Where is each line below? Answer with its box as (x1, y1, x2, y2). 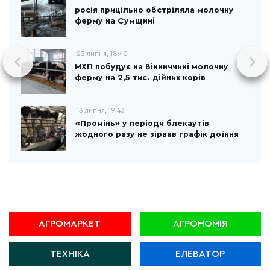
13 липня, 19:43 (77, 107, 125, 114)
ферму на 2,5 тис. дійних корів (75, 74, 206, 82)
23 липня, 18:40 (77, 50, 128, 57)
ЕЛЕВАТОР (175, 249, 225, 259)
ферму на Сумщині (75, 17, 155, 25)
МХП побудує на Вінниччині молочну (75, 63, 228, 71)
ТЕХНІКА (49, 249, 90, 259)
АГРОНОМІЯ (172, 219, 228, 228)
